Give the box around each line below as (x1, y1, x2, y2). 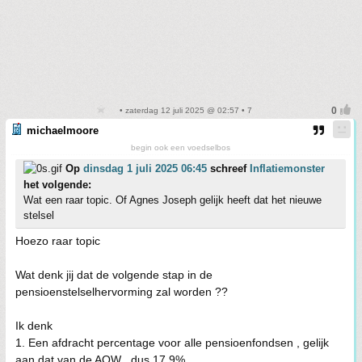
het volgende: (23, 179, 91, 191)
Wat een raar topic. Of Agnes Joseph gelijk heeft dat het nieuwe (23, 194, 322, 206)
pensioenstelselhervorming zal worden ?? (15, 285, 228, 298)
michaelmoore (27, 124, 99, 137)
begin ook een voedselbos (131, 143, 230, 152)
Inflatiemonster (250, 162, 325, 175)
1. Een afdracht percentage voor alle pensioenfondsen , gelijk (15, 336, 329, 349)
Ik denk (15, 319, 53, 332)
